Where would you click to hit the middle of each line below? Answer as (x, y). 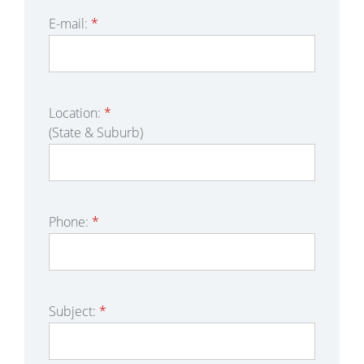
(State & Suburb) (96, 132)
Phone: (69, 222)
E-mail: (68, 24)
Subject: (72, 311)
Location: (75, 113)
